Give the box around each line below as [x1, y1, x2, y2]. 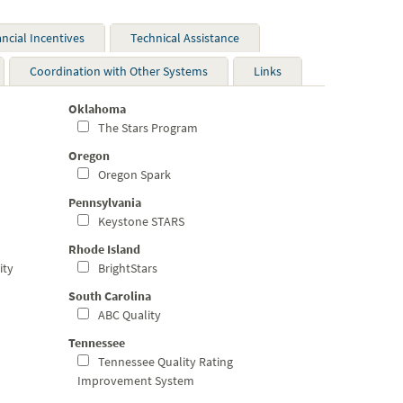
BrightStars [95, 260, 157, 276]
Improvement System [77, 372, 194, 389]
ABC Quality [95, 307, 161, 323]
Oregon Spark [95, 166, 171, 183]
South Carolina [68, 288, 151, 304]
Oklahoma [68, 101, 126, 117]
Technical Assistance [130, 30, 239, 46]
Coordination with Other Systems [30, 63, 208, 79]
